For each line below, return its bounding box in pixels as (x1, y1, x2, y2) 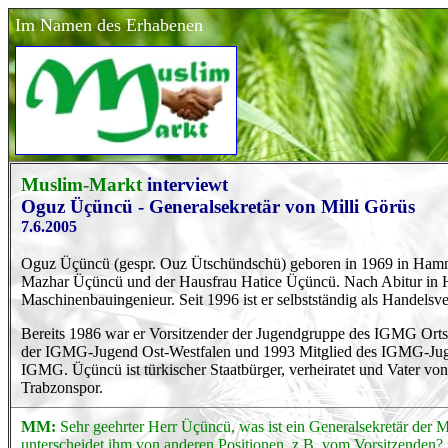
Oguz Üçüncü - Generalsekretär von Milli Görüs (21, 196, 415, 217)
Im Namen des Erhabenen (15, 15, 203, 35)
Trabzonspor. (21, 378, 103, 396)
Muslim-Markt (21, 174, 142, 195)
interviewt (147, 174, 233, 195)
